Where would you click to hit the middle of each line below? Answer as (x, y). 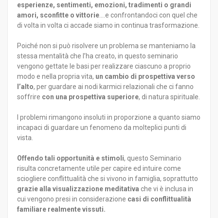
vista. (25, 137)
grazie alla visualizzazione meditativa (78, 189)
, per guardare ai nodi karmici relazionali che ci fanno (114, 86)
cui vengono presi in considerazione (72, 199)
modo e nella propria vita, (56, 76)
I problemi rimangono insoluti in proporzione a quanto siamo (109, 117)
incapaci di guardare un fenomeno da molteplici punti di (102, 127)
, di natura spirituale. (169, 97)
